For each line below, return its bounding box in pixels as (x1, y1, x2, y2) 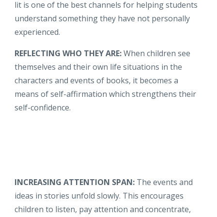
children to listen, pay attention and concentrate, (15, 203, 191, 215)
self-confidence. (15, 102, 71, 113)
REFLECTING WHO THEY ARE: (15, 47, 124, 59)
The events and (137, 176, 193, 187)
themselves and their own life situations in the (15, 61, 182, 72)
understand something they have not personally (15, 13, 190, 24)
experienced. (15, 26, 60, 37)
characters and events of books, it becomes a (15, 75, 178, 86)
